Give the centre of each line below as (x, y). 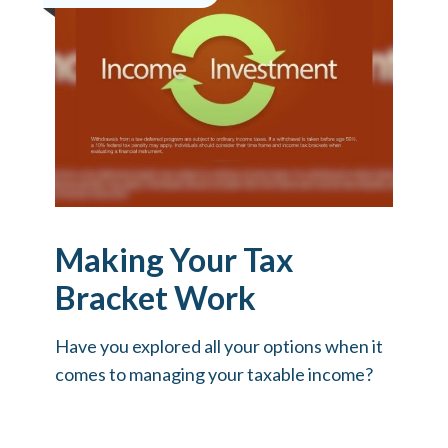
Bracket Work (155, 298)
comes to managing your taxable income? (214, 374)
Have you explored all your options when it (219, 346)
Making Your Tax (174, 260)
